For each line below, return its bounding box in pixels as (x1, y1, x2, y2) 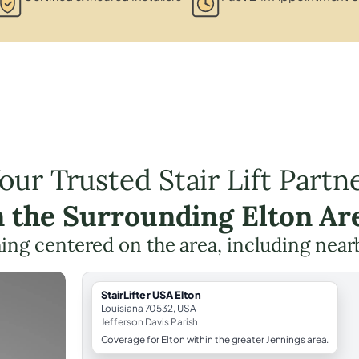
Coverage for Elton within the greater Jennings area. (100, 333, 329, 345)
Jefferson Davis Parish (100, 315, 199, 328)
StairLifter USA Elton (100, 288, 201, 301)
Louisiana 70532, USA (100, 301, 196, 314)
